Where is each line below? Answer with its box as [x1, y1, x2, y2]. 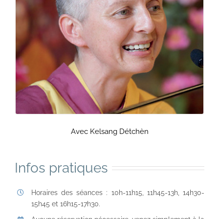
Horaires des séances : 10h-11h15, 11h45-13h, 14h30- [31, 188, 204, 197]
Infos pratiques [15, 159, 108, 176]
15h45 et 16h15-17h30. [31, 199, 100, 208]
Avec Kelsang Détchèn [70, 127, 149, 136]
